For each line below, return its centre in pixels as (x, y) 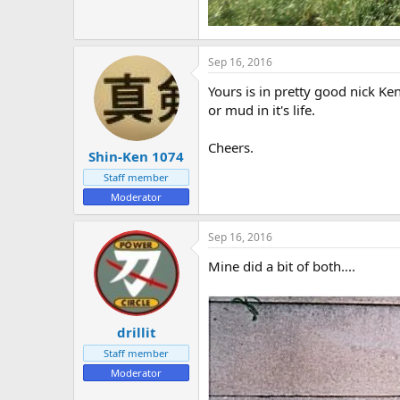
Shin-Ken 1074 (136, 157)
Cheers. (231, 147)
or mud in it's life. (262, 109)
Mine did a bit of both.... (282, 267)
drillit (136, 332)
